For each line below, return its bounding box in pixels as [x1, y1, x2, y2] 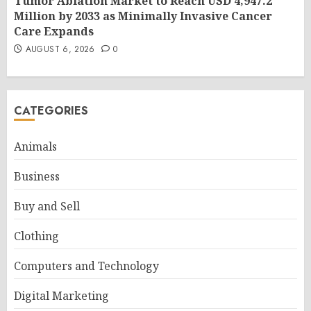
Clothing [14, 228, 59, 244]
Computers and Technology [14, 258, 159, 274]
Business [14, 169, 60, 185]
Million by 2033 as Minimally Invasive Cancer [14, 8, 272, 24]
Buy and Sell [14, 199, 80, 215]
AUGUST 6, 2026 [25, 43, 95, 56]
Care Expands [14, 24, 94, 40]
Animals [14, 139, 57, 155]
